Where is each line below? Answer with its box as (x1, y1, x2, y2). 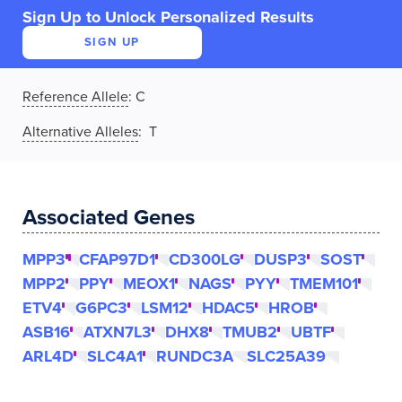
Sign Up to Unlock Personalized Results (22, 7, 314, 27)
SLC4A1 (87, 346, 143, 366)
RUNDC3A (156, 346, 233, 366)
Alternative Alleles (22, 123, 138, 141)
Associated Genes (22, 205, 195, 231)
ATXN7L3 (83, 322, 152, 342)
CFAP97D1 (79, 249, 155, 269)
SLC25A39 (247, 346, 326, 366)
